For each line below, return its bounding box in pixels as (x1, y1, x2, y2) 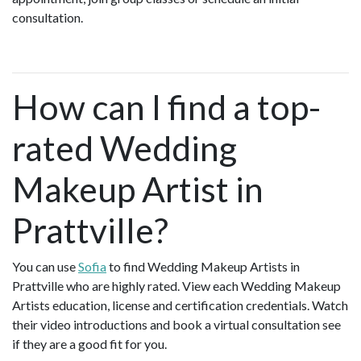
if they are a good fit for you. (12, 336, 172, 352)
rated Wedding (12, 127, 237, 169)
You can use (12, 259, 78, 275)
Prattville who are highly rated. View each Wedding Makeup (12, 278, 341, 294)
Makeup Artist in (12, 168, 263, 210)
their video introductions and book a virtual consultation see (12, 317, 341, 333)
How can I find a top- (12, 86, 321, 128)
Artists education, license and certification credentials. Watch (12, 297, 348, 313)
